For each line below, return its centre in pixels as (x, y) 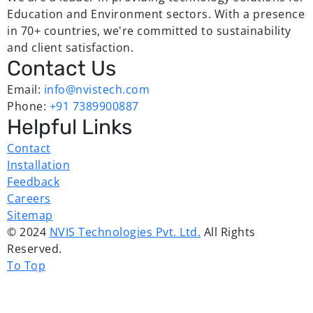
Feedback (33, 182)
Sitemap (30, 215)
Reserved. (35, 249)
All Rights (228, 232)
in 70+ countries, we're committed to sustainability (149, 31)
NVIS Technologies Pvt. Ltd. (125, 232)
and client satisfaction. (70, 48)
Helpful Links (70, 127)
